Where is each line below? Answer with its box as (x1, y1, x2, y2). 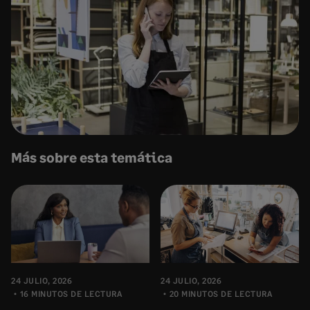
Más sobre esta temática (11, 149, 172, 165)
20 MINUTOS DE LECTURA (169, 288, 272, 299)
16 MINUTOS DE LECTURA (19, 288, 122, 299)
